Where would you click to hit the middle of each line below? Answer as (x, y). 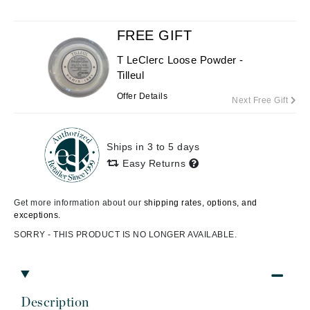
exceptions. (37, 215)
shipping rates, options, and (200, 203)
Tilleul (130, 75)
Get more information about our (79, 203)
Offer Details (142, 96)
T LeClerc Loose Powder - (180, 60)
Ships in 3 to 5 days (153, 146)
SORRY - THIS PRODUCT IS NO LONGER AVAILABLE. (125, 235)
